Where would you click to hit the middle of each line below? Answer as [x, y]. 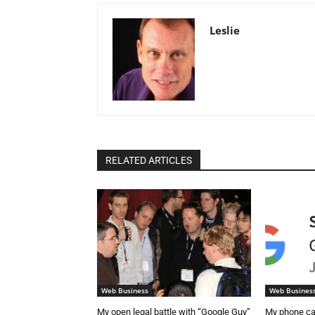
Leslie [225, 31]
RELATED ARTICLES [149, 161]
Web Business [125, 291]
